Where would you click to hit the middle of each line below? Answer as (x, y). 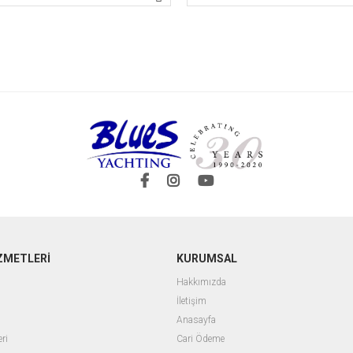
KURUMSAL (207, 258)
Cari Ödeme (201, 339)
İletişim (191, 301)
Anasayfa (196, 320)
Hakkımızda (201, 282)
